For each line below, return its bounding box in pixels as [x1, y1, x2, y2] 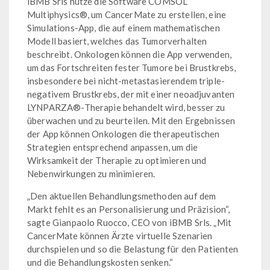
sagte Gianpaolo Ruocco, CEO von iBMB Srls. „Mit [27, 217, 232, 228]
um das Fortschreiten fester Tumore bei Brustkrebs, [27, 62, 236, 74]
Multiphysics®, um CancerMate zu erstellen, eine [27, 9, 227, 20]
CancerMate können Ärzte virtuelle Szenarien [27, 230, 213, 242]
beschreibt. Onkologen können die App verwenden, [27, 49, 232, 60]
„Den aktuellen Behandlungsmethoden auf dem [27, 190, 216, 202]
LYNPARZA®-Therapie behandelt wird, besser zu [27, 102, 225, 113]
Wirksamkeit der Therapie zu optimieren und [27, 155, 207, 166]
